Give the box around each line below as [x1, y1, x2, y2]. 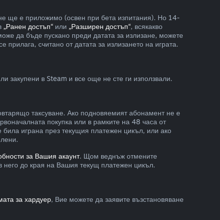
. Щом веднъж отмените [80, 152, 157, 160]
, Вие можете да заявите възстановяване [51, 195, 184, 203]
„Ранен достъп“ [3, 22, 53, 30]
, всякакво [131, 22, 163, 30]
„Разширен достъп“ [69, 22, 131, 30]
